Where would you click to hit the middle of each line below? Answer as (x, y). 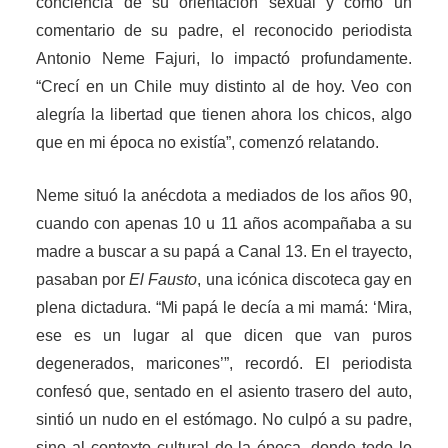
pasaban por (83, 280)
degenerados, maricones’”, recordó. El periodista (224, 364)
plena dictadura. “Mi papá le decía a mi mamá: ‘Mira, (224, 308)
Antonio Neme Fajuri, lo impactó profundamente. (224, 59)
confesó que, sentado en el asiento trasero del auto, (224, 392)
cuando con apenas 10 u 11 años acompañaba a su (224, 224)
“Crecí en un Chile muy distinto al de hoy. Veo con (224, 87)
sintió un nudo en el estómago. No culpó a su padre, (224, 420)
